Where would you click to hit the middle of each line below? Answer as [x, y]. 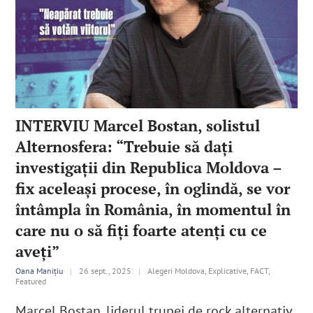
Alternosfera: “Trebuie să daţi [124, 146]
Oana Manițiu [39, 270]
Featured [31, 281]
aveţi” [38, 251]
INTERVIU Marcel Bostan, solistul [138, 125]
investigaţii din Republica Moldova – [149, 167]
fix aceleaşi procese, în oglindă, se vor [153, 188]
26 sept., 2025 [105, 270]
